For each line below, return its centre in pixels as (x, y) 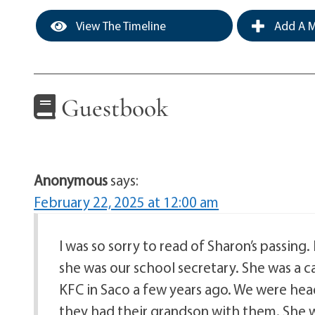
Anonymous (71, 180)
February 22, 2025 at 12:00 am (127, 202)
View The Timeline (120, 26)
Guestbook (112, 108)
